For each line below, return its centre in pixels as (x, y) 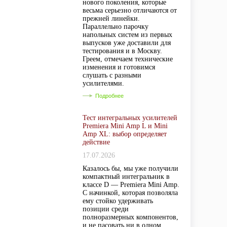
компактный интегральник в (126, 177)
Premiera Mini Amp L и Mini (125, 126)
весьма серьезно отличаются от (130, 10)
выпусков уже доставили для (127, 43)
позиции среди (106, 209)
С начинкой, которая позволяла (130, 193)
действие (96, 142)
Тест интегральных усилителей (130, 118)
